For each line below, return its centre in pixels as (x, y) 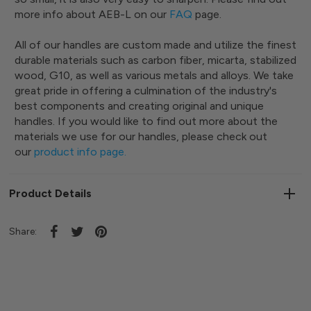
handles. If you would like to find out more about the (146, 121)
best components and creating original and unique (140, 106)
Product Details (51, 193)
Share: (23, 231)
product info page (79, 151)
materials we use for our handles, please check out (141, 136)
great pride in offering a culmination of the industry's (146, 90)
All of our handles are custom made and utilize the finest (156, 44)
